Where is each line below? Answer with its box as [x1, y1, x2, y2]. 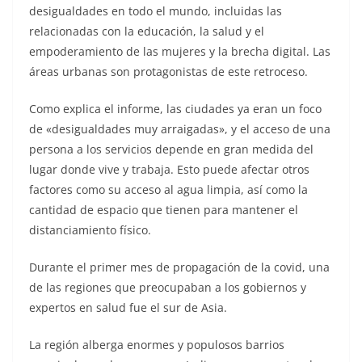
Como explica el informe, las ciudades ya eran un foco [29, 100, 322, 116]
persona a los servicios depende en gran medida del [29, 141, 314, 157]
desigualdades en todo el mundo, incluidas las [29, 2, 282, 19]
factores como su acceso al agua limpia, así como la [29, 181, 308, 197]
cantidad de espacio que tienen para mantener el [29, 201, 298, 217]
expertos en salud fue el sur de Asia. [29, 299, 227, 315]
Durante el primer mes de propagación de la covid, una [29, 259, 330, 275]
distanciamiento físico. [29, 221, 151, 238]
